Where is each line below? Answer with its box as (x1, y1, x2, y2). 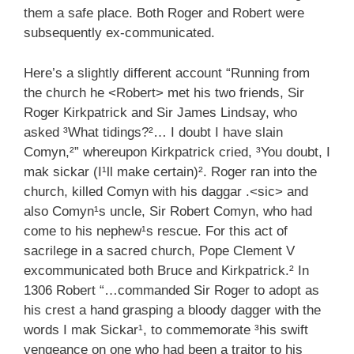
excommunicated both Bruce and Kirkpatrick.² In (24, 262, 309, 278)
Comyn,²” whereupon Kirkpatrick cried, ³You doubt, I (24, 144, 330, 160)
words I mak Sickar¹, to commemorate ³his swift (24, 322, 308, 337)
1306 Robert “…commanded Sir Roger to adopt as (24, 282, 319, 298)
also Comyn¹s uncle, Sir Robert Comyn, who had (24, 203, 312, 219)
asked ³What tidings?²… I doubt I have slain (24, 124, 283, 140)
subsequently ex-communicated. (24, 25, 215, 40)
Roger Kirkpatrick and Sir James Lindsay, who (24, 104, 297, 120)
